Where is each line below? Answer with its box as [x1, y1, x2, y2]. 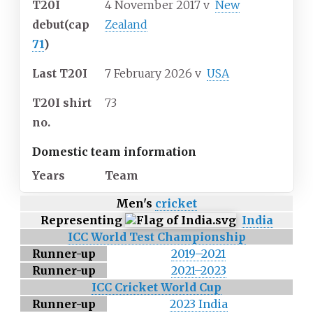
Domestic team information [32, 145, 196, 159]
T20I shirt [32, 96, 92, 110]
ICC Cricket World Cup [92, 280, 221, 295]
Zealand [105, 17, 147, 32]
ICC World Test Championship [67, 230, 246, 245]
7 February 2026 [105, 66, 192, 81]
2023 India [169, 297, 228, 312]
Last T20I [32, 66, 87, 81]
